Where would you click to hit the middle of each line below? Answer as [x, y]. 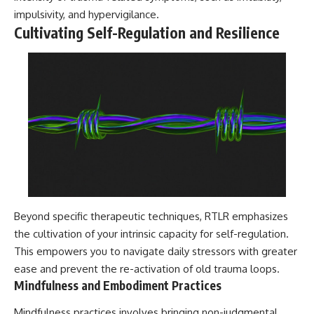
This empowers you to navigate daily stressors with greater [156, 252]
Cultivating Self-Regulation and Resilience [147, 32]
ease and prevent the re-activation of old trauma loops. [147, 269]
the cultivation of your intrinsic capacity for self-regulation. [151, 234]
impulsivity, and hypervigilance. [87, 14]
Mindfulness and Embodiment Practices [118, 286]
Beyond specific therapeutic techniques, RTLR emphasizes [151, 217]
